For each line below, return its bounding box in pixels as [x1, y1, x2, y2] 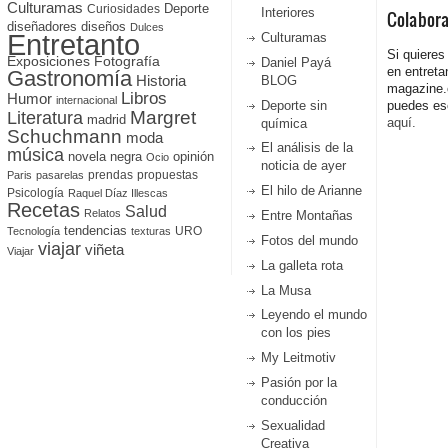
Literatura [6, 107, 83, 129]
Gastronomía [6, 66, 132, 92]
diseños [80, 19, 126, 35]
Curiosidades [86, 2, 160, 17]
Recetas [6, 199, 80, 222]
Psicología [6, 186, 64, 201]
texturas [130, 225, 171, 238]
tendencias [63, 223, 127, 239]
